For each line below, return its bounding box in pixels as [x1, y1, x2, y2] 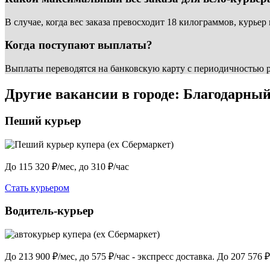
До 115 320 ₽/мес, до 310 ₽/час [5, 161, 129, 172]
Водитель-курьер [5, 204, 94, 218]
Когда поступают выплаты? [5, 39, 152, 52]
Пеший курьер [5, 115, 81, 127]
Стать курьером [5, 182, 69, 193]
